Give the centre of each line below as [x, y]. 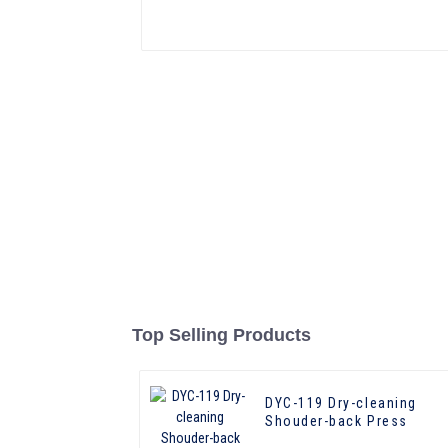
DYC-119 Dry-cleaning [341, 403]
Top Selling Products [221, 335]
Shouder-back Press [336, 421]
